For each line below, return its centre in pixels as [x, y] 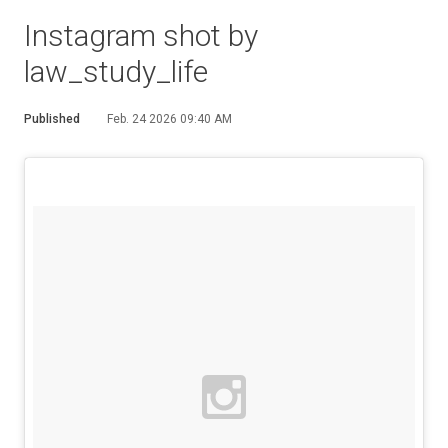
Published [52, 119]
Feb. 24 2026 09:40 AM [169, 119]
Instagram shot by [141, 35]
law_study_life [116, 71]
